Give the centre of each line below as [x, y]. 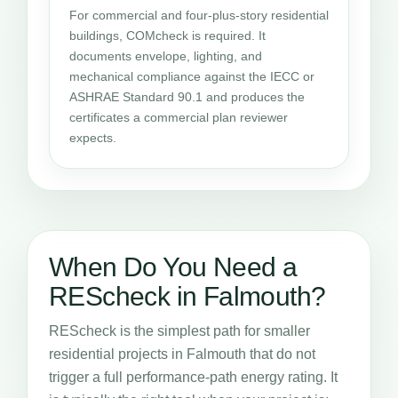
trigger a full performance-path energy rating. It [193, 377]
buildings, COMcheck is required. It [167, 36]
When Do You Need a [173, 267]
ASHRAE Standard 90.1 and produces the [187, 97]
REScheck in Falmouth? [187, 296]
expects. [93, 138]
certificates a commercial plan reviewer [179, 117]
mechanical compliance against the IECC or [192, 76]
